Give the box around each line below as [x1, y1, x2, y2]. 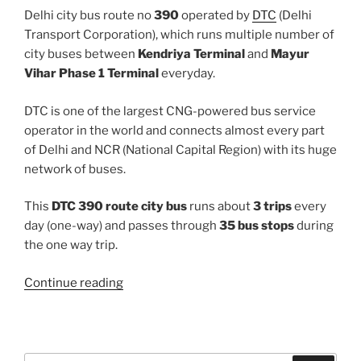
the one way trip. [24, 238, 118, 253]
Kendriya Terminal [138, 47, 245, 62]
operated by [179, 8, 252, 23]
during [294, 218, 334, 234]
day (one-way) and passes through [24, 218, 219, 234]
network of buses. [24, 161, 126, 176]
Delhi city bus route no [24, 8, 154, 23]
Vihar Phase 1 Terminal [24, 66, 159, 81]
